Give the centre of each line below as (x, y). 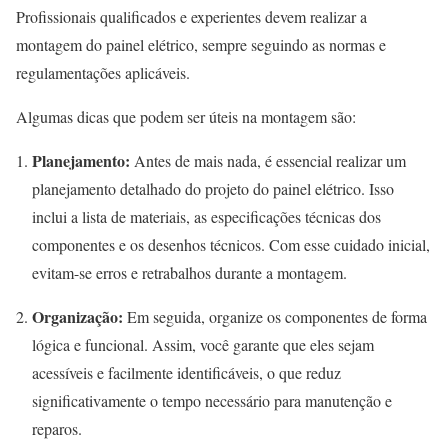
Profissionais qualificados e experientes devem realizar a (191, 17)
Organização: (77, 317)
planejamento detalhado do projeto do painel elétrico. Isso (213, 189)
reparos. (57, 429)
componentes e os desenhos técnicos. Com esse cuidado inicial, (231, 245)
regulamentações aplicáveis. (103, 73)
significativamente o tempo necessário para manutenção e (212, 401)
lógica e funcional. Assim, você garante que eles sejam (203, 345)
